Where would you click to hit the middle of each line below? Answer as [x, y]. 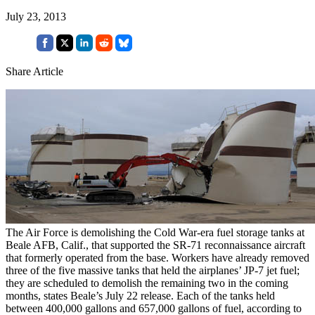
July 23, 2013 [36, 16]
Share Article [34, 71]
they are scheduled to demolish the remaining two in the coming [147, 283]
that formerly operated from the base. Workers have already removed [157, 257]
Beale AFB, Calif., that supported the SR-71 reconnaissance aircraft [155, 245]
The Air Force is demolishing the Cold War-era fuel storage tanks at [155, 232]
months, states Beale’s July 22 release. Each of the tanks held [140, 295]
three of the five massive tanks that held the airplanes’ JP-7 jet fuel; [153, 270]
